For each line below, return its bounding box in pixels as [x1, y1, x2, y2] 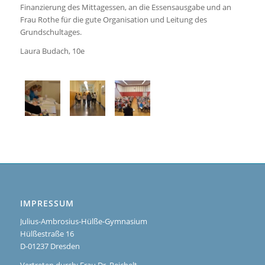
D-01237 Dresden [20, 240, 80, 251]
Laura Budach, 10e [20, 46, 85, 57]
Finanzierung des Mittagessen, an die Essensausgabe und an [20, 2, 231, 13]
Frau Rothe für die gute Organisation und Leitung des [20, 14, 207, 25]
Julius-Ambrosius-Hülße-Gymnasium [20, 215, 147, 227]
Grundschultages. [20, 27, 82, 38]
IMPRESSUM [20, 197, 74, 209]
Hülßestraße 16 [20, 228, 74, 239]
